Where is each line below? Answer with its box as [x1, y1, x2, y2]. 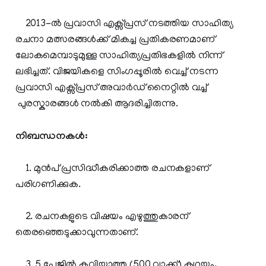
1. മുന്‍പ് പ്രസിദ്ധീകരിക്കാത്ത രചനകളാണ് [15, 163, 210, 175]
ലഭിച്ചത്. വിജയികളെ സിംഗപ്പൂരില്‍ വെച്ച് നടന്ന [15, 66, 218, 78]
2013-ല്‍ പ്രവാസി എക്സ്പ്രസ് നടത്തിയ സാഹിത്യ [15, 18, 233, 30]
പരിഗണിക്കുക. [15, 179, 81, 191]
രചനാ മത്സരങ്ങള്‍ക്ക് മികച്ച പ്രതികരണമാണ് [15, 34, 215, 46]
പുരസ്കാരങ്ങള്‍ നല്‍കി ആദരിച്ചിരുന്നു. [15, 99, 178, 110]
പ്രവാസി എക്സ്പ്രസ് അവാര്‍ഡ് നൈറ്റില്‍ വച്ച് [15, 83, 208, 94]
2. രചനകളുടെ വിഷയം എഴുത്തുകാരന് [15, 211, 189, 223]
